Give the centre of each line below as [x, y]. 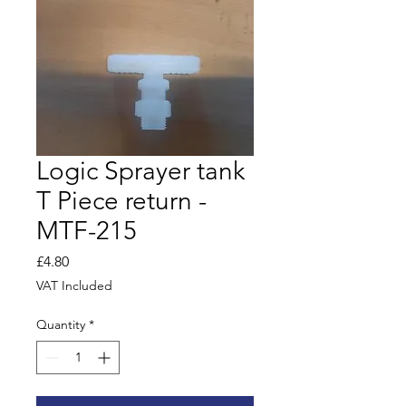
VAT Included [74, 285]
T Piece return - [121, 200]
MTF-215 [87, 230]
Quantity [61, 324]
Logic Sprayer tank [140, 170]
